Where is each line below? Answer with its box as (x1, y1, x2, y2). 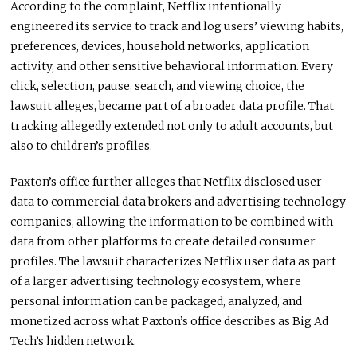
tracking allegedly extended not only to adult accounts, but (10, 118, 334, 133)
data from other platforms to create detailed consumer (10, 233, 316, 249)
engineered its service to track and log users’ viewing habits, (10, 18, 344, 33)
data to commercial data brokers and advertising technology (10, 194, 347, 209)
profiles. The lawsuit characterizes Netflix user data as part (10, 253, 337, 269)
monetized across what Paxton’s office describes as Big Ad (10, 313, 329, 328)
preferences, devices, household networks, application (10, 38, 310, 53)
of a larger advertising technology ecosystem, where (10, 273, 302, 288)
